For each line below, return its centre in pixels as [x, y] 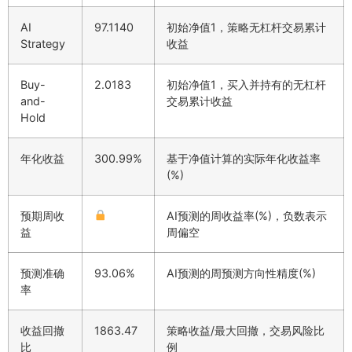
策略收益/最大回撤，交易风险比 [246, 330]
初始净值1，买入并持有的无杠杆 [246, 84]
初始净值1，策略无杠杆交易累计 [246, 27]
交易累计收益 [200, 101]
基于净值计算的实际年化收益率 [244, 158]
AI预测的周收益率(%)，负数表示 [247, 215]
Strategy [43, 43]
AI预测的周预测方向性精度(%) [241, 273]
